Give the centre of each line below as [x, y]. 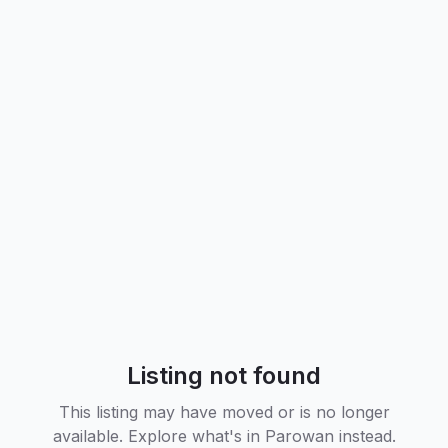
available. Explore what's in [158, 435]
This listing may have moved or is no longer [224, 411]
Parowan [299, 435]
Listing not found [224, 375]
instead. [364, 435]
